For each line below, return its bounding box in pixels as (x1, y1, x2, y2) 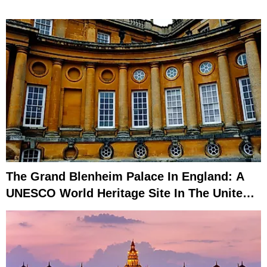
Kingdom (6, 203, 57, 217)
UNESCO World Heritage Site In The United (6, 187, 250, 200)
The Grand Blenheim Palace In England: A (6, 170, 244, 184)
